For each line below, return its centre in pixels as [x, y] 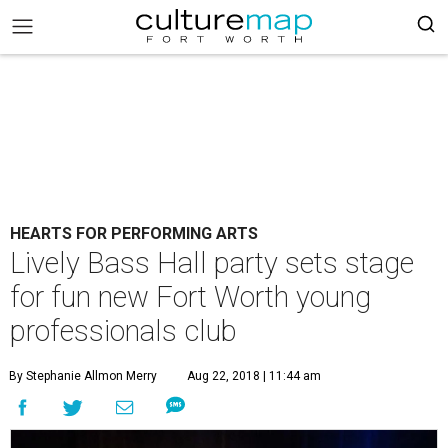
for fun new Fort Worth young [190, 297]
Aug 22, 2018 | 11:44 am [254, 376]
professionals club [123, 331]
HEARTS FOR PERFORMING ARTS [134, 233]
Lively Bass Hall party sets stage [212, 263]
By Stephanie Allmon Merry [83, 376]
